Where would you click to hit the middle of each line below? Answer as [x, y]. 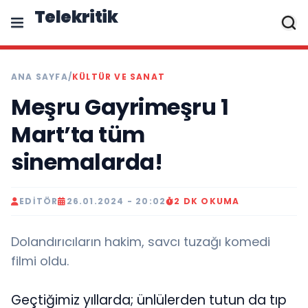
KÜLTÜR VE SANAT [119, 77]
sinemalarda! [87, 162]
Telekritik [76, 17]
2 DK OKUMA [207, 201]
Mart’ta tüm [78, 134]
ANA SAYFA [40, 77]
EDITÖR [39, 201]
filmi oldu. [40, 261]
